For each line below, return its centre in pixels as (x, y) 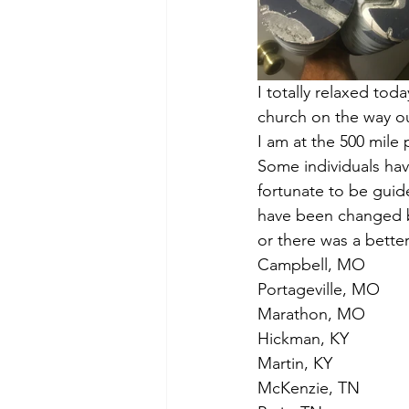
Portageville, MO (319, 289)
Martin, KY (295, 363)
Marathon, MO (311, 314)
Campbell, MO (311, 265)
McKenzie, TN (309, 388)
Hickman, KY (303, 339)
